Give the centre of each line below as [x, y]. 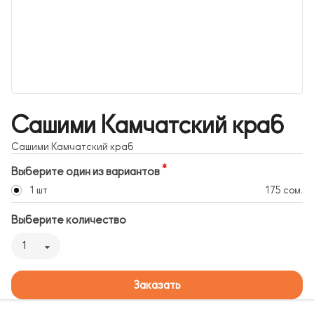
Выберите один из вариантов [86, 172]
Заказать [157, 285]
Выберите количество [69, 220]
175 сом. [284, 191]
